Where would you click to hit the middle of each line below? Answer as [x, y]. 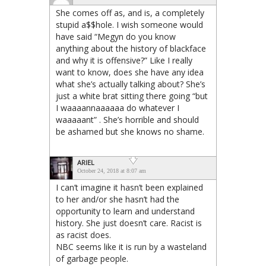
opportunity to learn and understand [125, 211]
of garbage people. [92, 258]
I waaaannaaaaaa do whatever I [118, 107]
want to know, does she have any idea [130, 72]
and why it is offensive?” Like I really [124, 60]
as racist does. [83, 235]
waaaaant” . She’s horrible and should [127, 119]
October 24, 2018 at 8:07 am [112, 170]
